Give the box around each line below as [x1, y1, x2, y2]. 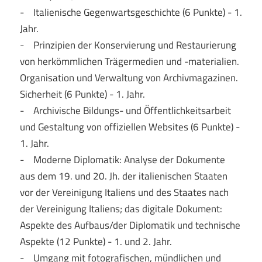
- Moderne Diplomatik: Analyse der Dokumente [19, 151, 225, 167]
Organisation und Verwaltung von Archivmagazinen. [19, 70, 238, 85]
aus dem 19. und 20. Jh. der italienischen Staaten [19, 168, 227, 184]
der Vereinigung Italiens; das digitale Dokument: [19, 201, 222, 216]
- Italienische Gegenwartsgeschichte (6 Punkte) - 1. [19, 4, 242, 20]
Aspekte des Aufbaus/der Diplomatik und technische [19, 217, 240, 233]
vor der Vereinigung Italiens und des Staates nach [19, 184, 229, 200]
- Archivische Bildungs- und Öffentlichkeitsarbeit [19, 102, 231, 118]
